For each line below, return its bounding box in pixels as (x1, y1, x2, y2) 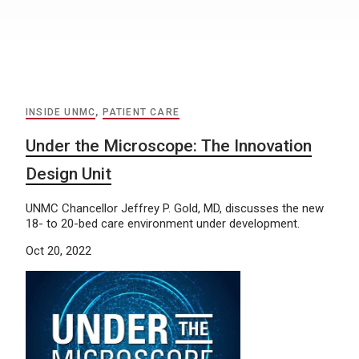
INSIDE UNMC (26, 107, 96, 118)
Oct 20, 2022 (26, 244, 91, 258)
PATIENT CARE (102, 107, 180, 118)
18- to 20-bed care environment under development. (26, 216, 300, 231)
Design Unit (26, 164, 111, 184)
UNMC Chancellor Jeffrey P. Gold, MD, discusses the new (26, 201, 324, 216)
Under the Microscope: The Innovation (26, 136, 312, 155)
